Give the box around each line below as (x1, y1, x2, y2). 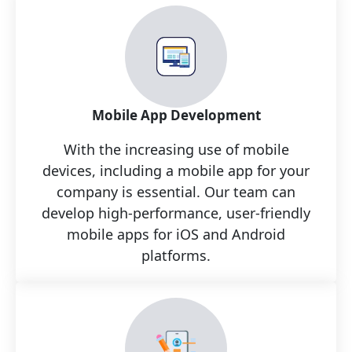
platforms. (141, 245, 211, 265)
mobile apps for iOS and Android (67, 224, 285, 244)
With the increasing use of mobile (63, 139, 289, 159)
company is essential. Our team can (57, 181, 295, 201)
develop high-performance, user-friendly (42, 203, 310, 222)
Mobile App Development (91, 105, 261, 124)
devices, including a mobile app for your (42, 160, 310, 180)
